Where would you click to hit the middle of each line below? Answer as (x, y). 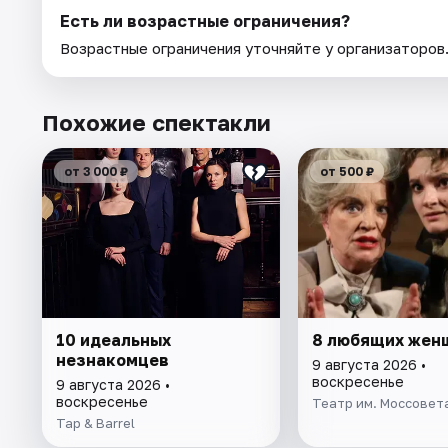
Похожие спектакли (156, 122)
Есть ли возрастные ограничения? (205, 20)
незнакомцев (112, 359)
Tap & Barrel (95, 422)
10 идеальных (113, 339)
